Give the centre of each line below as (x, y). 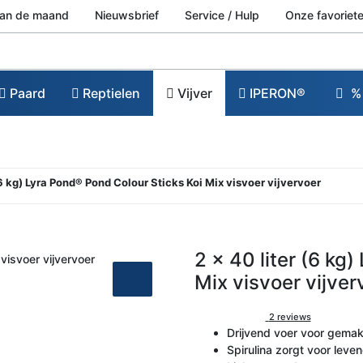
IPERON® (276, 93)
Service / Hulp (222, 15)
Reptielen (110, 93)
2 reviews (290, 316)
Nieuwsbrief (127, 15)
